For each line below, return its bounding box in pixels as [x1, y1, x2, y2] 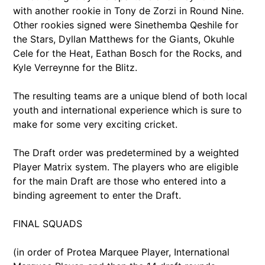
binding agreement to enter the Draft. [13, 189, 181, 201]
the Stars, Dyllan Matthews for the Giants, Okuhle [13, 33, 234, 45]
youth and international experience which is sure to [13, 104, 242, 116]
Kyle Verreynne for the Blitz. [13, 61, 137, 73]
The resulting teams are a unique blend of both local [13, 89, 247, 102]
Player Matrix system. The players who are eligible [13, 160, 238, 173]
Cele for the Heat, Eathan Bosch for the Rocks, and [13, 47, 242, 59]
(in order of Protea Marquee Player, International [13, 245, 230, 258]
